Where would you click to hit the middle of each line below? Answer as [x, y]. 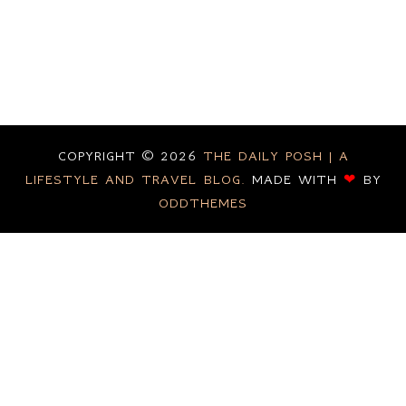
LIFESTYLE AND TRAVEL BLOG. [138, 180]
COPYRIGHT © [109, 156]
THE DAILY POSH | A [275, 156]
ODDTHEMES [203, 203]
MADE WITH [297, 180]
